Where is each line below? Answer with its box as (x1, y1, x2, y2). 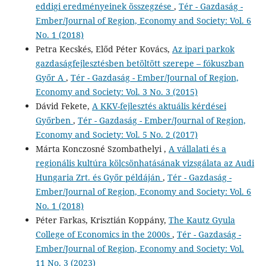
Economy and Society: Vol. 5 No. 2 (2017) (35, 128, 198, 140)
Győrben (35, 114, 73, 126)
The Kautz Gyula (168, 214, 235, 226)
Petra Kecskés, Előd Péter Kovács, (35, 43, 172, 55)
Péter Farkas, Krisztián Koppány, (35, 214, 169, 226)
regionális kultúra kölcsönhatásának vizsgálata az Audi (35, 157, 254, 169)
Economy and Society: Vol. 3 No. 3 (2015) (35, 85, 198, 97)
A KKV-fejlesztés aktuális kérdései (91, 100, 226, 112)
